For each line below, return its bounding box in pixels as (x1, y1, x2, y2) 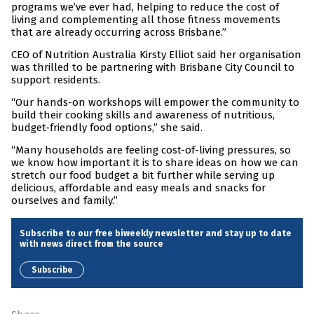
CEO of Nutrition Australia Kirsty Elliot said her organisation (11, 48, 301, 62)
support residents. (11, 74, 100, 87)
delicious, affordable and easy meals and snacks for (11, 182, 266, 195)
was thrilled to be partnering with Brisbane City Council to (11, 61, 294, 74)
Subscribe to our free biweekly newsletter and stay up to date (20, 228, 292, 239)
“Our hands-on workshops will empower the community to (11, 96, 299, 109)
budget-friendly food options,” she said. (11, 121, 203, 135)
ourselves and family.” (11, 194, 118, 207)
